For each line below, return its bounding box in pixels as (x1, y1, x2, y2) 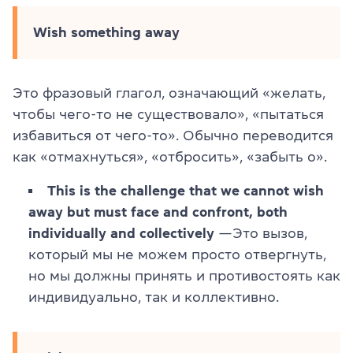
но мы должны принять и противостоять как (28, 269, 340, 284)
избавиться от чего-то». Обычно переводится (13, 128, 333, 143)
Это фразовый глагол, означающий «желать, (13, 86, 325, 101)
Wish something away (33, 25, 180, 40)
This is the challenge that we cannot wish (47, 184, 324, 199)
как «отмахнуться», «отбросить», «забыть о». (13, 150, 327, 165)
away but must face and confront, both (28, 205, 288, 220)
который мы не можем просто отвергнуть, (28, 247, 326, 262)
